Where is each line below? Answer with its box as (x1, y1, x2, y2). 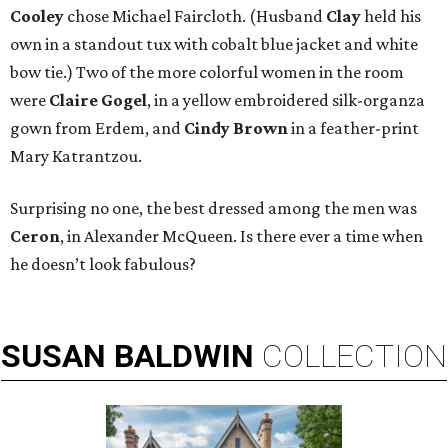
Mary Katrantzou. (10, 146, 142, 167)
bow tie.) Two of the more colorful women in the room (10, 62, 404, 83)
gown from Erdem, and (10, 118, 184, 139)
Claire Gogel (49, 90, 147, 111)
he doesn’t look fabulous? (10, 254, 196, 275)
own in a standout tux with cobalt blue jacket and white (10, 34, 418, 55)
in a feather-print (288, 118, 419, 139)
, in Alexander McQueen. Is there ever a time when (60, 226, 423, 247)
